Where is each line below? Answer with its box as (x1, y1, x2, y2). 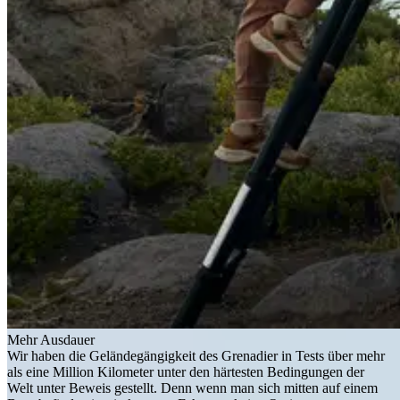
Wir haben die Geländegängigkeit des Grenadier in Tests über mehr (7, 348, 385, 364)
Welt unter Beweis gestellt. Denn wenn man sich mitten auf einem (7, 380, 378, 396)
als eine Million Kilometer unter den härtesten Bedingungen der (7, 364, 364, 380)
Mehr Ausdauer (7, 332, 95, 348)
